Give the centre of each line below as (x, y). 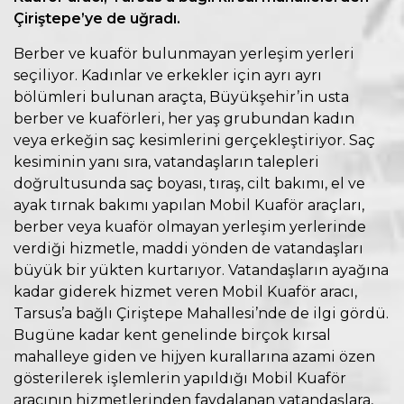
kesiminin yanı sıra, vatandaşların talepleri (166, 162)
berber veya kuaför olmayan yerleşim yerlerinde (190, 227)
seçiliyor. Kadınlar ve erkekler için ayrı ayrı (168, 76)
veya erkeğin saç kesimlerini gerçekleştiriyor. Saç (194, 141)
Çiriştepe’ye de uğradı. (97, 19)
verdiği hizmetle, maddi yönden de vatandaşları (188, 249)
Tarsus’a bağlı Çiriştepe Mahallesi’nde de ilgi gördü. (201, 314)
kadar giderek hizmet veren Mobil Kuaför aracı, (185, 292)
